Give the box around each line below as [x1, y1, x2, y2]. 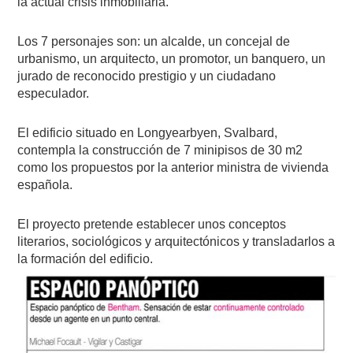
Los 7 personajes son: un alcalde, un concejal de [17, 34, 291, 48]
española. [17, 177, 73, 191]
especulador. [17, 86, 90, 100]
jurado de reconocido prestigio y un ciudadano [17, 69, 277, 83]
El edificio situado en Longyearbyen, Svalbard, [17, 125, 278, 139]
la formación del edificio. [17, 251, 157, 266]
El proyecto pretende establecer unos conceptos [17, 217, 287, 231]
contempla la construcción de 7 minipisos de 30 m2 [17, 143, 303, 157]
